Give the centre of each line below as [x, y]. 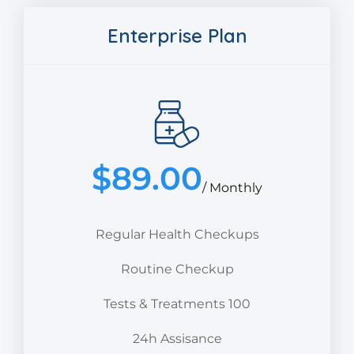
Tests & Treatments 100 [177, 304]
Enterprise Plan [177, 36]
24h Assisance [177, 339]
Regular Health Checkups [177, 235]
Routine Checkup [177, 269]
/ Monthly [232, 188]
